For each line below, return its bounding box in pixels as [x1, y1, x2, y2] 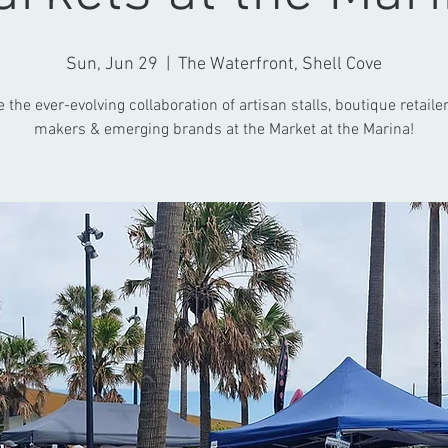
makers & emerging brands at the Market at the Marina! [34, 120, 414, 140]
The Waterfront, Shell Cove [178, 54, 382, 75]
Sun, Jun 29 [66, 54, 158, 75]
